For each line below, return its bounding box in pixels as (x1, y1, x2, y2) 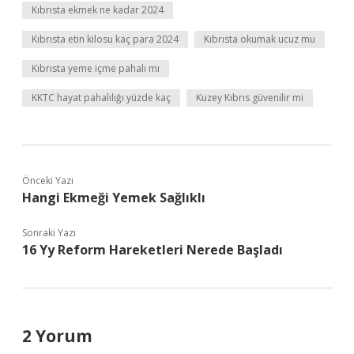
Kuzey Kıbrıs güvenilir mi (196, 91, 303, 104)
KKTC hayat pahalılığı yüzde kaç (32, 91, 171, 104)
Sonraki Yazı (22, 226, 76, 239)
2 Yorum (22, 325, 92, 347)
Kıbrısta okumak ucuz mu (204, 32, 315, 46)
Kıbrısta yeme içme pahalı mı (32, 62, 160, 75)
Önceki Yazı (22, 174, 73, 187)
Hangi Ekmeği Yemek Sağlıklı (22, 189, 205, 206)
